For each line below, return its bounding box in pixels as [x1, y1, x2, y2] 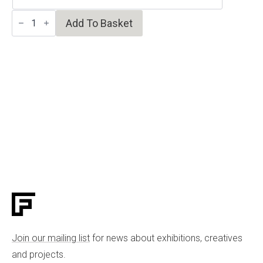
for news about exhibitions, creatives [90, 232, 242, 244]
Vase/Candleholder [11, 27, 94, 39]
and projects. [12, 249, 66, 261]
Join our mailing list [12, 232, 90, 244]
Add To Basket [66, 16, 133, 29]
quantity [11, 36, 45, 48]
